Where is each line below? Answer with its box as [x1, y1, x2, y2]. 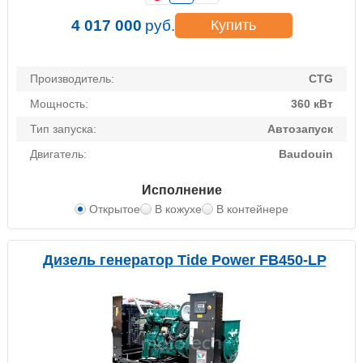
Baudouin [279, 147, 333, 161]
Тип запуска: [30, 122, 96, 136]
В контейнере [216, 203, 288, 216]
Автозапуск [267, 122, 333, 136]
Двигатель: [30, 147, 87, 161]
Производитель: [30, 72, 114, 86]
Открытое [89, 203, 140, 216]
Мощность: [30, 97, 88, 111]
